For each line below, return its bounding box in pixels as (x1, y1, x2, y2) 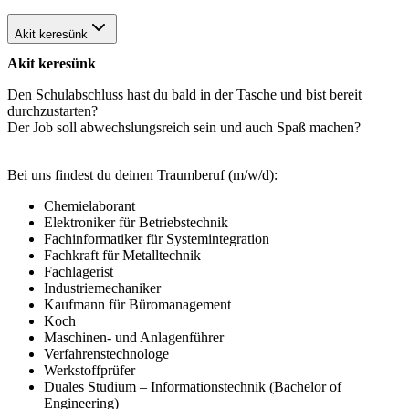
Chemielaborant (44, 197, 135, 214)
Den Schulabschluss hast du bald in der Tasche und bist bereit (7, 86, 362, 102)
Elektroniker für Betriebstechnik (44, 214, 228, 230)
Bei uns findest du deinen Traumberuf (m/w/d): (7, 166, 278, 183)
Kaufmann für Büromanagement (44, 296, 231, 312)
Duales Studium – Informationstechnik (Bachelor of (44, 378, 341, 394)
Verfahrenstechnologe (44, 345, 169, 362)
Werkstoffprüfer (44, 362, 135, 378)
